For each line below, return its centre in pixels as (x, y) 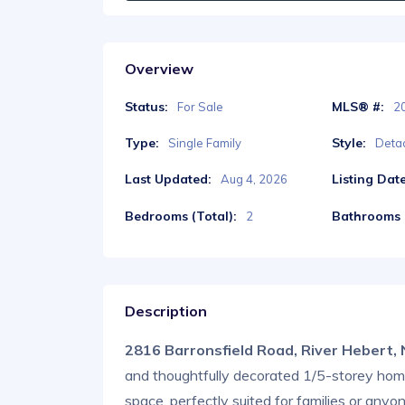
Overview (159, 68)
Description (166, 311)
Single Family (205, 143)
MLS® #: (358, 106)
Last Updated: (168, 179)
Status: (146, 106)
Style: (349, 143)
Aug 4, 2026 (254, 179)
